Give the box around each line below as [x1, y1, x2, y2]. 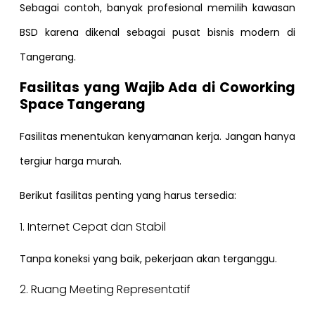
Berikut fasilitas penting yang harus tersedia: [20, 188, 236, 203]
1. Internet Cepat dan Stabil [20, 218, 166, 235]
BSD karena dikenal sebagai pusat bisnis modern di [20, 25, 295, 39]
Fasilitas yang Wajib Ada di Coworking [20, 77, 295, 97]
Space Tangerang [20, 94, 146, 114]
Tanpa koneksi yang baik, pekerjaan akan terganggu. [20, 251, 277, 266]
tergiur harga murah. [20, 153, 122, 168]
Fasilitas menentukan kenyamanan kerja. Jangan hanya [20, 129, 295, 143]
